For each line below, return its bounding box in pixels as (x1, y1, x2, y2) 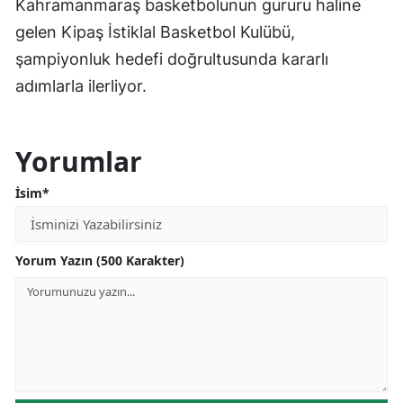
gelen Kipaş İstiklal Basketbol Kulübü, (15, 22, 295, 42)
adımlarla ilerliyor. (15, 76, 147, 96)
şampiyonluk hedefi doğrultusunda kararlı (15, 49, 328, 69)
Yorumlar (15, 143, 142, 181)
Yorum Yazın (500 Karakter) (15, 252, 184, 270)
